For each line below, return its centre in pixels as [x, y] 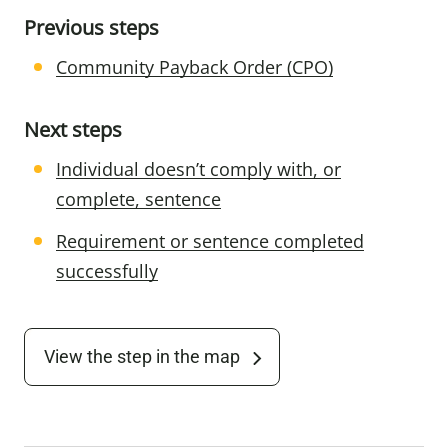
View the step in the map [142, 356]
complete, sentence [138, 199]
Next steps [73, 129]
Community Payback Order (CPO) [194, 67]
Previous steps [91, 27]
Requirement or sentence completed [210, 241]
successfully [107, 271]
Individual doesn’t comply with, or [198, 169]
